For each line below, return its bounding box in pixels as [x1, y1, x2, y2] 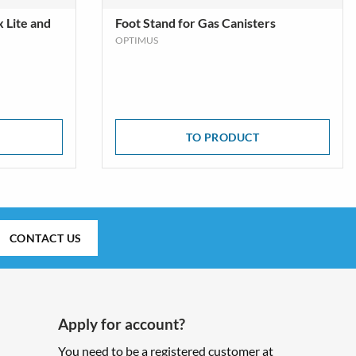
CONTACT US [9, 231, 82, 245]
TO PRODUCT [186, 130, 259, 144]
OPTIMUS [115, 34, 158, 46]
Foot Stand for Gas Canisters [115, 15, 276, 30]
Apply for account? [58, 315, 186, 333]
